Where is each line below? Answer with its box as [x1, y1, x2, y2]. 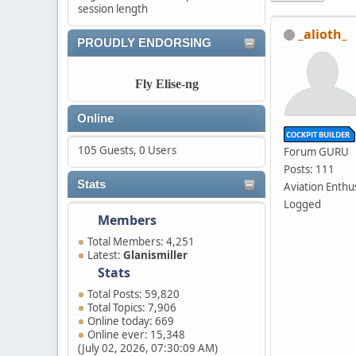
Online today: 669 [87, 314, 174, 328]
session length [78, 2, 148, 16]
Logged [284, 196, 321, 211]
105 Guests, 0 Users [78, 143, 176, 157]
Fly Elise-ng [134, 77, 199, 91]
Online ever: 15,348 [87, 327, 185, 342]
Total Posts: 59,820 [87, 287, 180, 301]
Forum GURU [284, 144, 349, 159]
